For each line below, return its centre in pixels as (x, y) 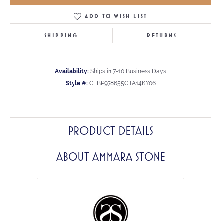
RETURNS (162, 35)
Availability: (72, 71)
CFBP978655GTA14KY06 (122, 83)
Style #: (76, 83)
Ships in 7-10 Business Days (128, 71)
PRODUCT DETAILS (110, 130)
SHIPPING (61, 35)
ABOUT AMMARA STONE (110, 157)
